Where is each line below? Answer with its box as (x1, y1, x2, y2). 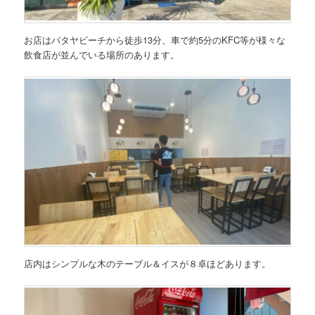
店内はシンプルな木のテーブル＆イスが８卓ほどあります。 (24, 256, 271, 270)
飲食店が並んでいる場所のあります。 (24, 47, 180, 61)
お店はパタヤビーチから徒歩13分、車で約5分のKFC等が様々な (24, 32, 286, 46)
